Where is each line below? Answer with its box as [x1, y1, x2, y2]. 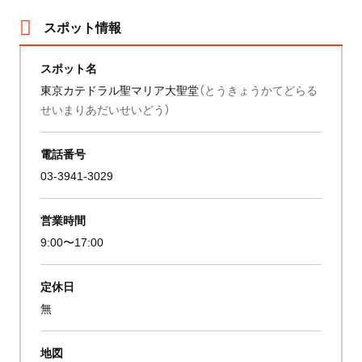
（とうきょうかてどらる [199, 81, 318, 98]
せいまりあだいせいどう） [40, 100, 171, 117]
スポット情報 [43, 16, 121, 36]
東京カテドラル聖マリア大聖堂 [40, 81, 200, 98]
